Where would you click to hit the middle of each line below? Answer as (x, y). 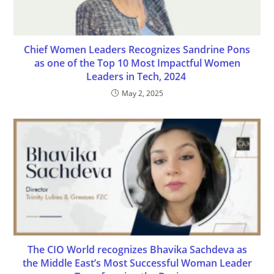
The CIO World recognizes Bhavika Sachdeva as (137, 250)
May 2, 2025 (142, 94)
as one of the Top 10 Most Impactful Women (137, 63)
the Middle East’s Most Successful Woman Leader (137, 263)
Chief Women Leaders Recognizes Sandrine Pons (137, 50)
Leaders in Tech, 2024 (137, 77)
